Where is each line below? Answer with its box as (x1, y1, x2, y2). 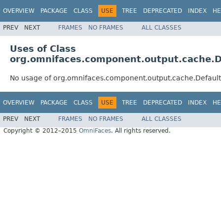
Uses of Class (10, 43, 76, 54)
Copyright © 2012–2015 (3, 127, 79, 135)
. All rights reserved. (111, 127, 171, 135)
